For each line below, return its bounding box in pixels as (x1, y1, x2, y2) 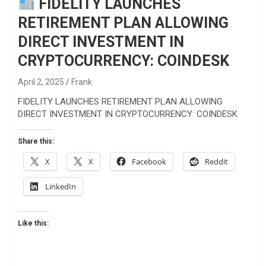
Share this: (18, 137, 54, 145)
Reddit (205, 156, 228, 167)
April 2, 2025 (18, 77, 64, 87)
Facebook (132, 156, 166, 167)
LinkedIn (45, 180, 76, 192)
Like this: (18, 218, 49, 227)
